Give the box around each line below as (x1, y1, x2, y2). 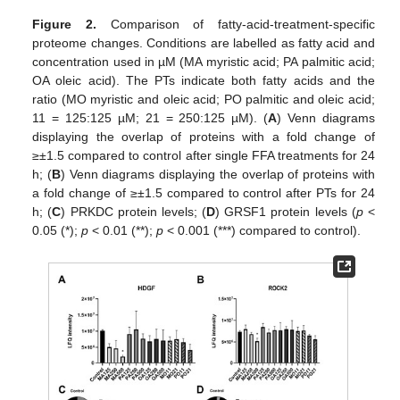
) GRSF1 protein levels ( (215, 204, 356, 220)
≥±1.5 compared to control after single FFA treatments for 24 (32, 148, 375, 163)
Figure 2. (32, 17, 96, 32)
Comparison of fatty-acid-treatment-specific (96, 17, 375, 32)
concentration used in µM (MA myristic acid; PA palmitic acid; (32, 54, 375, 70)
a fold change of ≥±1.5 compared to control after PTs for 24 (32, 186, 375, 201)
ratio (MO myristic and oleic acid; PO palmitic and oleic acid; (32, 92, 375, 107)
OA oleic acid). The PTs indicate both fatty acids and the (32, 73, 375, 88)
